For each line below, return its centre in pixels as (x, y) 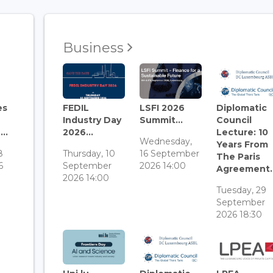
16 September (169, 153)
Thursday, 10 (89, 153)
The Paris (238, 156)
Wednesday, (165, 141)
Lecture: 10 (242, 132)
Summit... (161, 120)
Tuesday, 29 (241, 190)
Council (234, 120)
